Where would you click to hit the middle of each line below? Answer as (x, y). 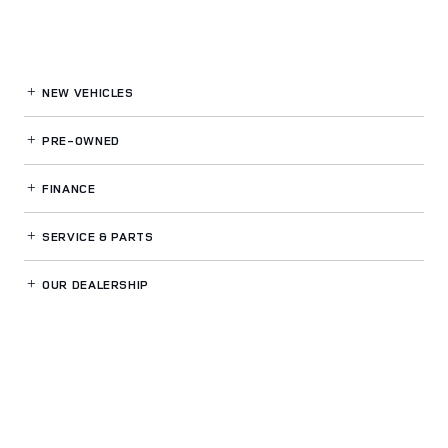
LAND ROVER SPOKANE (269, 359)
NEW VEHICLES (86, 93)
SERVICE (69, 237)
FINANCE (67, 189)
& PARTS (126, 237)
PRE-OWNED (79, 141)
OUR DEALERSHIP (93, 285)
